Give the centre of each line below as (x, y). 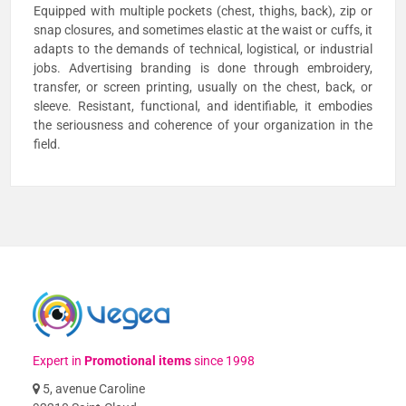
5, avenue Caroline (93, 388)
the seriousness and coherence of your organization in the (203, 125)
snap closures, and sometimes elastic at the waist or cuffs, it (203, 29)
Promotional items (138, 360)
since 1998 (223, 360)
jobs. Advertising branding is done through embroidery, (203, 68)
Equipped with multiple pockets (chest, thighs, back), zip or (203, 10)
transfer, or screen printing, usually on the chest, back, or (203, 87)
